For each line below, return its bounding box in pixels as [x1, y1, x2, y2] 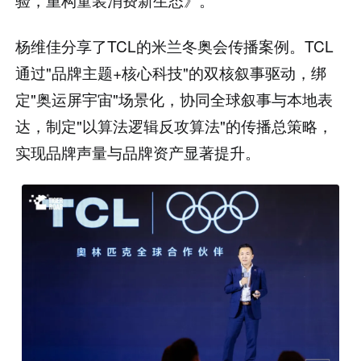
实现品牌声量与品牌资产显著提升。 [15, 141, 261, 164]
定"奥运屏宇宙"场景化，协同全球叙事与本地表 [15, 88, 334, 110]
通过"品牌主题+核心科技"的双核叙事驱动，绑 [15, 61, 327, 84]
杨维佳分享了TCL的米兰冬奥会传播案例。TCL [15, 35, 334, 57]
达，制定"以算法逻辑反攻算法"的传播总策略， [15, 114, 334, 137]
